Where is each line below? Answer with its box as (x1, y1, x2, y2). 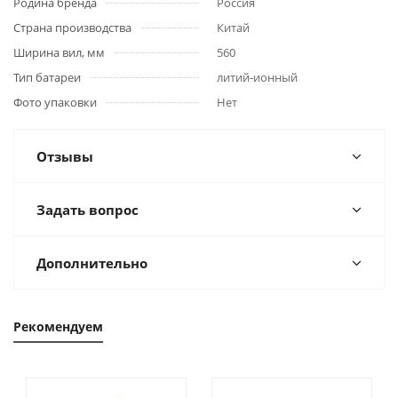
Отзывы (36, 147, 93, 165)
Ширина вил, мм (13, 44, 105, 60)
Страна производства (13, 20, 131, 36)
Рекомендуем (13, 318, 103, 335)
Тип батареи (13, 69, 81, 85)
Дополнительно (36, 254, 147, 272)
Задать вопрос (36, 201, 139, 219)
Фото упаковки (13, 94, 97, 110)
